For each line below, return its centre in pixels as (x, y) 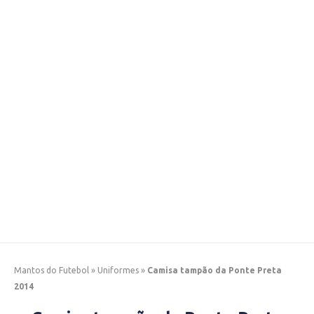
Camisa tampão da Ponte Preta (214, 270)
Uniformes (118, 270)
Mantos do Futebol (52, 270)
